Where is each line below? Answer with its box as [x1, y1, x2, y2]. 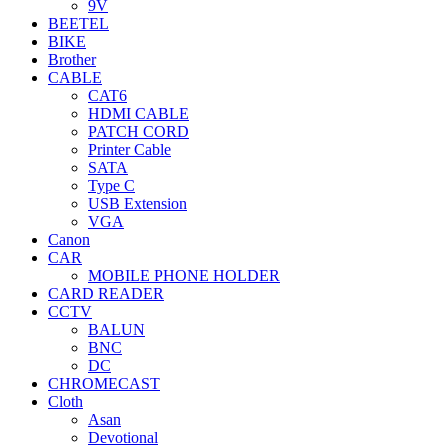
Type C [88, 177, 135, 194]
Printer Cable [88, 141, 171, 158]
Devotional [88, 429, 158, 446]
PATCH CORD [88, 123, 189, 140]
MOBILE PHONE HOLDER [88, 267, 280, 284]
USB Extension [88, 195, 187, 212]
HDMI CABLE [88, 105, 189, 122]
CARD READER [48, 285, 164, 302]
